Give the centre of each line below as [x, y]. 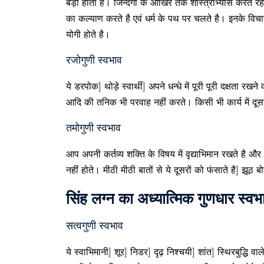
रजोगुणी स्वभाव [94, 60]
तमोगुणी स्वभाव [93, 128]
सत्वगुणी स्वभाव [95, 226]
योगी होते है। [88, 34]
